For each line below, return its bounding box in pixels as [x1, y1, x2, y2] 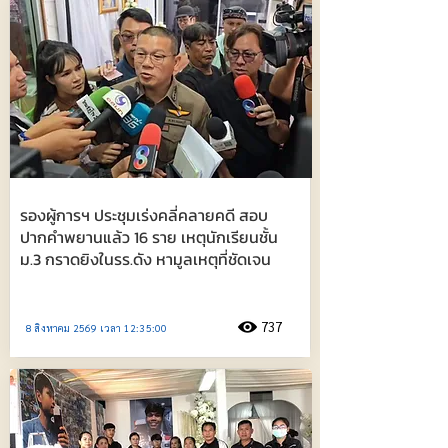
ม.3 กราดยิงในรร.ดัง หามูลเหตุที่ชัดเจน [20, 247, 271, 271]
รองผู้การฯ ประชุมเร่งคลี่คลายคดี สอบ [20, 203, 268, 227]
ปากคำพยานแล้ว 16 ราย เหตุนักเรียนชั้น [20, 225, 278, 249]
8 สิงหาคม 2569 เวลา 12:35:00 [26, 321, 168, 334]
